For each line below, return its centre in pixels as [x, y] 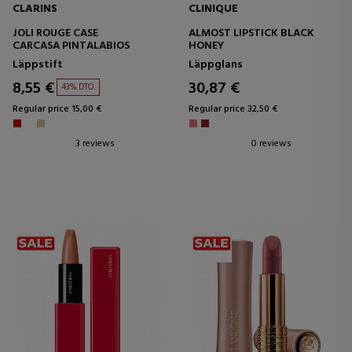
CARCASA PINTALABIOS [71, 46]
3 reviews [95, 144]
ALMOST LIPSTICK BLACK [251, 34]
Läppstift [38, 65]
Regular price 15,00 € [57, 110]
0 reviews [271, 144]
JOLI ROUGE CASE [55, 34]
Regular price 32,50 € [233, 110]
